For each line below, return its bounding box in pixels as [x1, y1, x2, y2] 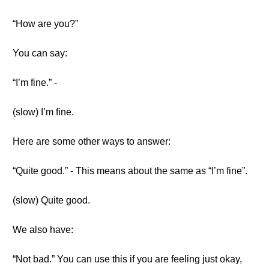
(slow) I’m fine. [13, 107, 74, 117]
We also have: [13, 225, 73, 235]
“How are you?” [13, 19, 78, 29]
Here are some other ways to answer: [13, 136, 171, 147]
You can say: [13, 48, 67, 58]
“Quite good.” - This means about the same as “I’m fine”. [13, 166, 247, 176]
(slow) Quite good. [13, 195, 90, 205]
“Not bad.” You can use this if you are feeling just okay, [13, 254, 242, 264]
